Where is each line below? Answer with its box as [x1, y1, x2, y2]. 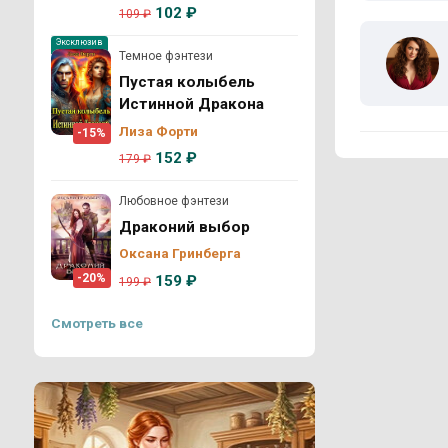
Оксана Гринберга [119, 245, 241, 262]
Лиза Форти [119, 122, 198, 139]
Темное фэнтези [119, 48, 213, 63]
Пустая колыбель [119, 73, 255, 92]
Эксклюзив [56, 37, 104, 48]
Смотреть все [51, 315, 143, 332]
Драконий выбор [119, 218, 250, 237]
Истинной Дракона [119, 95, 264, 114]
